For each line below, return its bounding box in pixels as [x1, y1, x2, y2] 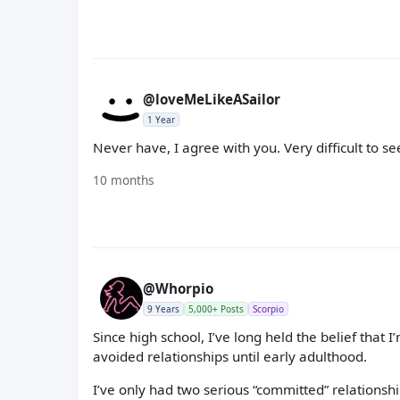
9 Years [147, 302, 179, 315]
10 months [93, 171, 154, 188]
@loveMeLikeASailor [143, 90, 280, 109]
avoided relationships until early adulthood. [93, 346, 367, 365]
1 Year [147, 113, 175, 127]
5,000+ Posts [188, 302, 244, 315]
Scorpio [253, 302, 284, 315]
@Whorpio [143, 279, 213, 297]
